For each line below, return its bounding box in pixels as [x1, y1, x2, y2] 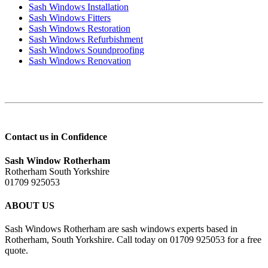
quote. [5, 245, 28, 256]
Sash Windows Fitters [29, 13, 111, 23]
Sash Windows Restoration [29, 23, 130, 34]
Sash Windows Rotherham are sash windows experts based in [5, 224, 237, 234]
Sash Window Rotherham [5, 155, 110, 166]
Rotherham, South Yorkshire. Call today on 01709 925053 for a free [5, 234, 261, 245]
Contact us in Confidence [5, 132, 107, 142]
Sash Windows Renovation [29, 56, 131, 66]
